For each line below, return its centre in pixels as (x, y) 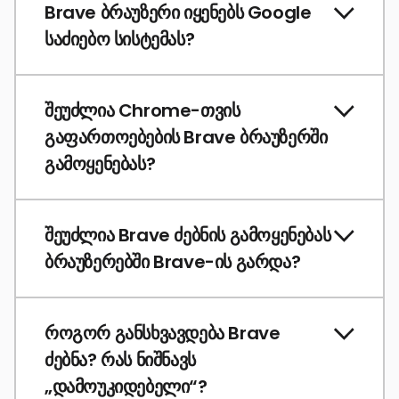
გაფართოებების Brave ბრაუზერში (186, 138)
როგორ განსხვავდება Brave (163, 334)
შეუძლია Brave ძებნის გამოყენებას (188, 236)
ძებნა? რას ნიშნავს (120, 360)
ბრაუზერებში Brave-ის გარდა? (173, 262)
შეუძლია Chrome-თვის (142, 111)
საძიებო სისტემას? (120, 40)
